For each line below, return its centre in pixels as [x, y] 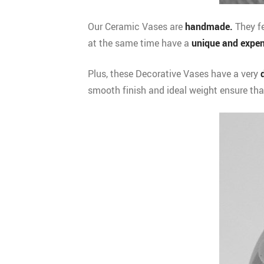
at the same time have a [140, 43]
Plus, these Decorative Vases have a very [174, 74]
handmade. [209, 27]
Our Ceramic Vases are [136, 27]
